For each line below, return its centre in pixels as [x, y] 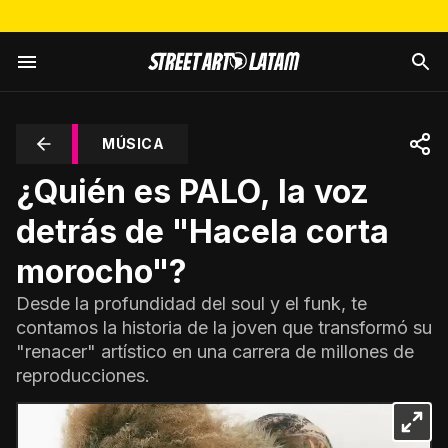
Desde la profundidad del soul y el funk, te [191, 303]
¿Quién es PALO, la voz [192, 191]
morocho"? [101, 271]
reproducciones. [83, 375]
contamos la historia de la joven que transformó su [224, 327]
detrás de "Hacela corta [202, 231]
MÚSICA [133, 143]
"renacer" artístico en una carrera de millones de [215, 351]
